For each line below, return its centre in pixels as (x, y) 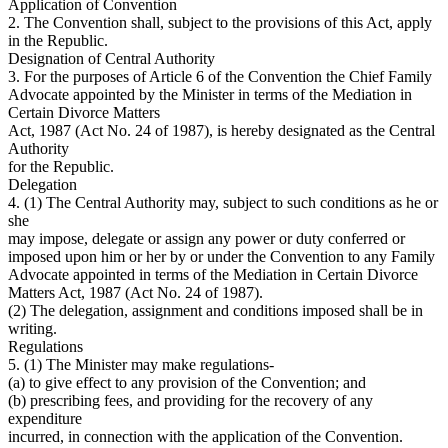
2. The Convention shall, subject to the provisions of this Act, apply (220, 23)
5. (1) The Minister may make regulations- (141, 365)
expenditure (45, 419)
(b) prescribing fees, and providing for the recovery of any (190, 401)
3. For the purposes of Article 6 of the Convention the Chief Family (220, 77)
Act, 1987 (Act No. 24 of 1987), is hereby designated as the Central (221, 131)
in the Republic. (58, 41)
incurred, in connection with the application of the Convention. (205, 437)
